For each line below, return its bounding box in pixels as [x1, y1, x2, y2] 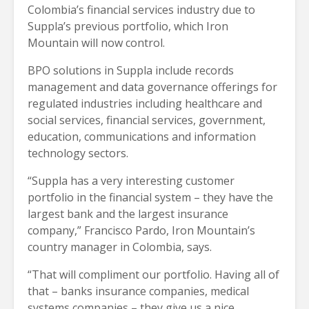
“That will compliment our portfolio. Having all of [28, 267, 279, 283]
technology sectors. [28, 146, 128, 161]
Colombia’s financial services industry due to [28, 2, 255, 18]
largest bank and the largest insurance [28, 206, 228, 222]
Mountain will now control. [28, 35, 165, 51]
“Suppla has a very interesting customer [28, 173, 235, 189]
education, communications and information [28, 129, 256, 145]
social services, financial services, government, [28, 112, 266, 128]
